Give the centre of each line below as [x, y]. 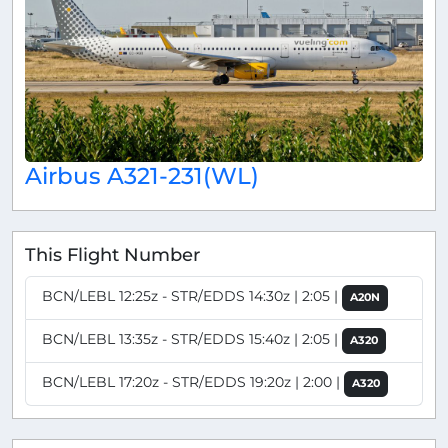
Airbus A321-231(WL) [142, 175]
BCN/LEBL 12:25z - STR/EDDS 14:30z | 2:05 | [192, 296]
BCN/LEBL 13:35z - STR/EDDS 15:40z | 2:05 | [192, 339]
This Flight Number [112, 254]
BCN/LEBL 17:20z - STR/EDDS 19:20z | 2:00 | [193, 382]
